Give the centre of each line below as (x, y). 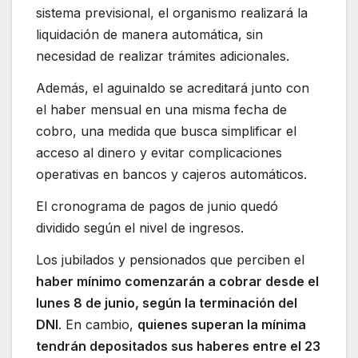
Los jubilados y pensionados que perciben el (170, 259)
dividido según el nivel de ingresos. (140, 227)
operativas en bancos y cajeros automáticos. (171, 174)
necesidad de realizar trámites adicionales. (163, 56)
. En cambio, (98, 324)
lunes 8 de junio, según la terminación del (167, 302)
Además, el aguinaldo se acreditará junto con (173, 88)
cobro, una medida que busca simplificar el (166, 131)
